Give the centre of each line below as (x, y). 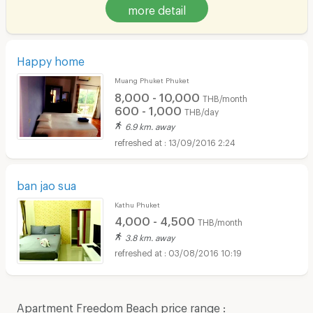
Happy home (50, 59)
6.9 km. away (150, 125)
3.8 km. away (150, 236)
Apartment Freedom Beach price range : (121, 305)
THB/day (201, 110)
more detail (156, 8)
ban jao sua (46, 183)
